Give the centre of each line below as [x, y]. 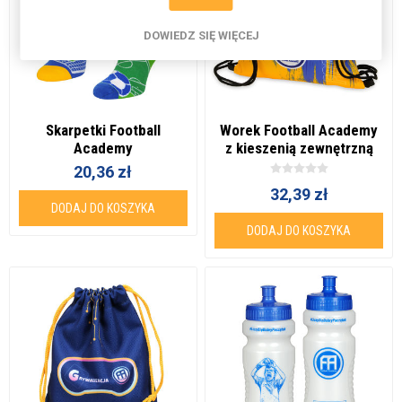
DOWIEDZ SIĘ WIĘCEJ [201, 35]
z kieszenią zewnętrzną [299, 148]
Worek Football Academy [299, 130]
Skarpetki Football [103, 130]
